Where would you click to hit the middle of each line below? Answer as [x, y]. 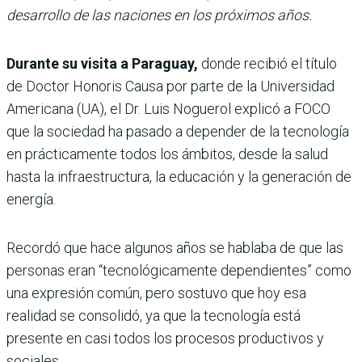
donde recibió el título [267, 63]
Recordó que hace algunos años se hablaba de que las [175, 247]
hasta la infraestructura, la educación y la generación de [179, 176]
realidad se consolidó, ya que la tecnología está [154, 315]
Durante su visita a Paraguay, [102, 63]
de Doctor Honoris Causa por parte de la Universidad [170, 86]
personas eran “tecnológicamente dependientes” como [179, 270]
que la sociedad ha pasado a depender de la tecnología [178, 131]
